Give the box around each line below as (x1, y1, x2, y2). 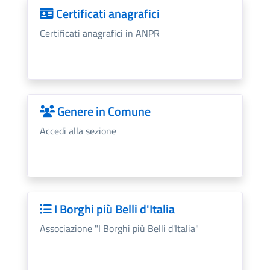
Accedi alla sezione (39, 123, 116, 138)
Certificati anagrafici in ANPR (39, 25, 160, 40)
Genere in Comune (54, 101, 151, 121)
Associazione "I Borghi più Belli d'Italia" (39, 221, 199, 236)
